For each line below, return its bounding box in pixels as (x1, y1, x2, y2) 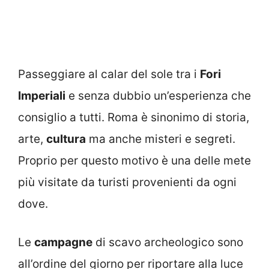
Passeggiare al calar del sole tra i (18, 67, 200, 81)
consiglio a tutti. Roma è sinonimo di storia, (18, 110, 249, 124)
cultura (46, 131, 86, 146)
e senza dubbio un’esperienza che (65, 88, 251, 103)
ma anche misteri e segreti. (86, 131, 235, 146)
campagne (34, 235, 92, 250)
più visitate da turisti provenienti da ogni (18, 175, 237, 189)
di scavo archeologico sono (92, 235, 243, 250)
